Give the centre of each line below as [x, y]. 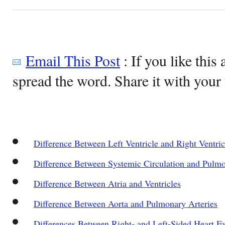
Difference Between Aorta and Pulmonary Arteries [125, 203]
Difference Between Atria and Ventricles [107, 183]
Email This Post [73, 60]
